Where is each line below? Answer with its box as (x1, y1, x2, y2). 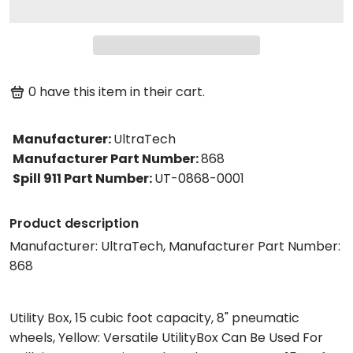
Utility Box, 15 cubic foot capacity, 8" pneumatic (9, 308, 299, 327)
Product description (9, 214, 139, 232)
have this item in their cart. (39, 83, 205, 102)
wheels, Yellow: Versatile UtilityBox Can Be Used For (9, 328, 323, 347)
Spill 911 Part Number (13, 169, 149, 188)
